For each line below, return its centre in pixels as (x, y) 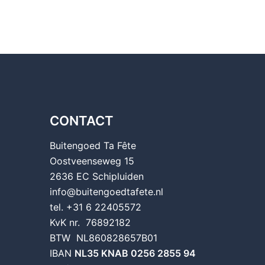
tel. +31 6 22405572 (95, 207)
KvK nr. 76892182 (90, 222)
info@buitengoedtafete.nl (106, 191)
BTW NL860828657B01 (103, 237)
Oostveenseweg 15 (92, 161)
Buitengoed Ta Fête (93, 145)
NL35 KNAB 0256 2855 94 (135, 253)
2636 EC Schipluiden (96, 176)
